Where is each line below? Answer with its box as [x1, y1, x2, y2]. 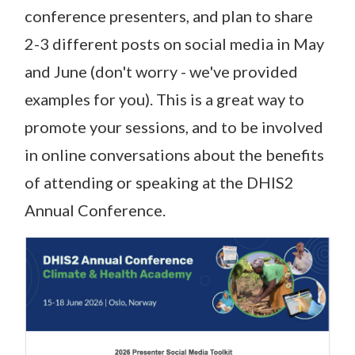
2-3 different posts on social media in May [25, 33, 324, 53]
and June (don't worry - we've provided [25, 61, 298, 81]
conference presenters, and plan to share [25, 6, 313, 25]
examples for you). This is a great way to [25, 89, 304, 109]
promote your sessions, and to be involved [25, 116, 323, 136]
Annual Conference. [25, 200, 166, 219]
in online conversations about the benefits [25, 144, 324, 164]
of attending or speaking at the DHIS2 [25, 172, 294, 192]
